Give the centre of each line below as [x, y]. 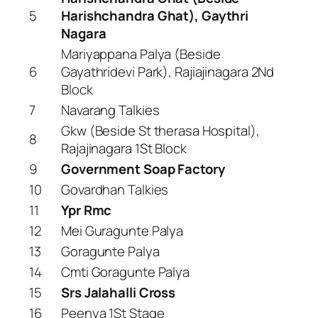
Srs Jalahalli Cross [119, 292]
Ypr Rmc [87, 210]
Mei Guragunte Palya [122, 230]
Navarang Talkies [110, 110]
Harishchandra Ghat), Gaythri [155, 15]
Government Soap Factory [143, 169]
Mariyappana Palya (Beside [141, 54]
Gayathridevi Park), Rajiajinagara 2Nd [168, 71]
